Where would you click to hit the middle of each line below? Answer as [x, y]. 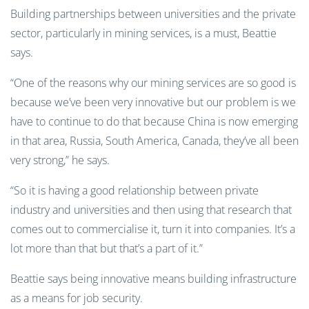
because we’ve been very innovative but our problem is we [153, 102]
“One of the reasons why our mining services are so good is [153, 83]
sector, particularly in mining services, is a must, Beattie [143, 33]
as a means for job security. [78, 298]
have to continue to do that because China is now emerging [154, 121]
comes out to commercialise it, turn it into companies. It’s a [153, 229]
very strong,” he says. [60, 160]
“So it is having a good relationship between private [134, 190]
